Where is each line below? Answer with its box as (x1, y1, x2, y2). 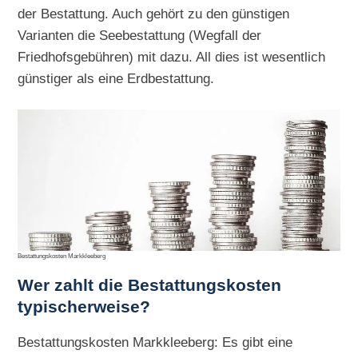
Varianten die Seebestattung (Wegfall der (18, 26, 262, 43)
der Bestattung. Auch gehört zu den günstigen (18, 5, 290, 22)
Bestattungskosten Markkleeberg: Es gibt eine (18, 334, 293, 351)
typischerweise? (18, 297, 151, 317)
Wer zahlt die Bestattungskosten (18, 276, 282, 296)
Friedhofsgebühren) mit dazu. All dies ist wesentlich (18, 48, 326, 65)
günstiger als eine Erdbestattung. (18, 70, 215, 86)
